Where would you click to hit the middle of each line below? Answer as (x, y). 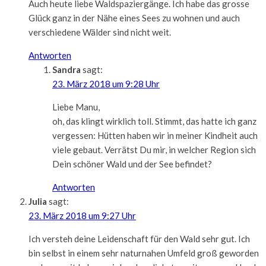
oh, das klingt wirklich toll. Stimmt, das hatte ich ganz (154, 121)
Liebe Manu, (76, 107)
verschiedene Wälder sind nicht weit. (100, 32)
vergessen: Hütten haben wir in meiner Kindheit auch (155, 135)
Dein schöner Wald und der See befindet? (132, 164)
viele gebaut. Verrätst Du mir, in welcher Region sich (154, 149)
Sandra (66, 69)
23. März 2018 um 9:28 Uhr (106, 83)
